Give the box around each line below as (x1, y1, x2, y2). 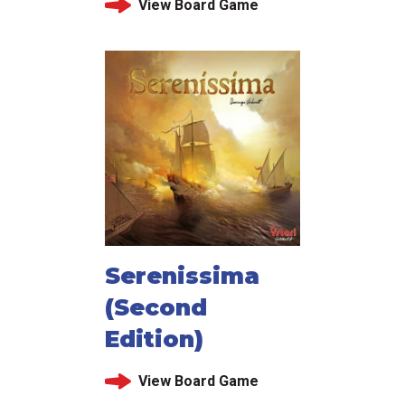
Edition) (105, 325, 203, 353)
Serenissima (105, 262, 259, 290)
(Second (105, 294, 207, 322)
